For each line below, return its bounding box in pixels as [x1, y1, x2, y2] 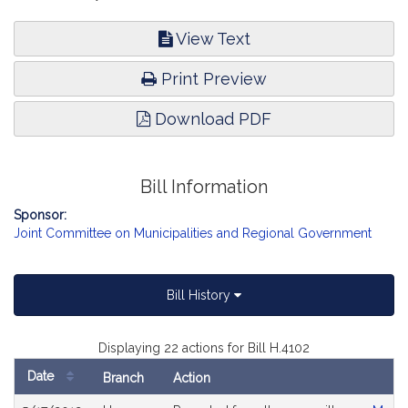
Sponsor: [14, 208, 66, 222]
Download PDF [150, 109, 271, 128]
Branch [103, 371, 144, 385]
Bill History [167, 288, 234, 302]
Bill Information [140, 177, 268, 198]
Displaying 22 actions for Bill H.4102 [98, 341, 310, 355]
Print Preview [157, 69, 267, 88]
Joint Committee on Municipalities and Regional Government [14, 226, 372, 240]
